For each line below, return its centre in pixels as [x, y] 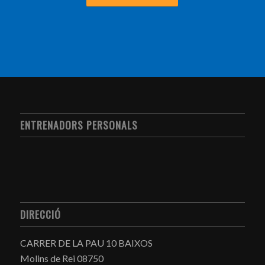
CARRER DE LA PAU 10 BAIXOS [86, 243]
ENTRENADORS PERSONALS [79, 125]
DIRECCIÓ [40, 214]
